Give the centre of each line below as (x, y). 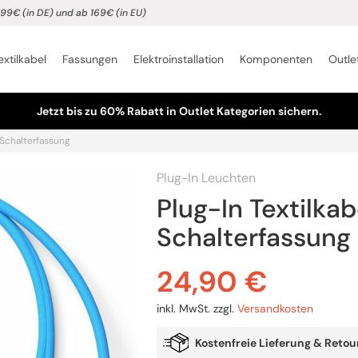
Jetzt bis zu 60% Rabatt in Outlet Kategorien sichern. (179, 111)
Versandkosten (275, 308)
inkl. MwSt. (183, 308)
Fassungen (89, 59)
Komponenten (276, 59)
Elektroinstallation (178, 59)
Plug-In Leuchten (206, 178)
